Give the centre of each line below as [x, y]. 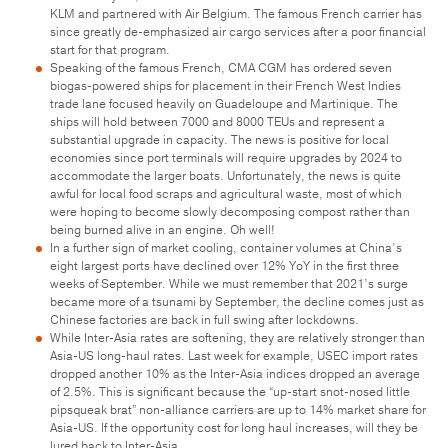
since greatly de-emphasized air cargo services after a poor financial [238, 31]
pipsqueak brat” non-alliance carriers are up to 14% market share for [238, 409]
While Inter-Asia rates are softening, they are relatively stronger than [237, 337]
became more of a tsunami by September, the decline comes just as [237, 301]
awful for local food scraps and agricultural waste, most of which [226, 193]
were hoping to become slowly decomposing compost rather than [230, 211]
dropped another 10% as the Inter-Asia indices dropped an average [235, 373]
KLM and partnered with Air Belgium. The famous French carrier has [236, 13]
